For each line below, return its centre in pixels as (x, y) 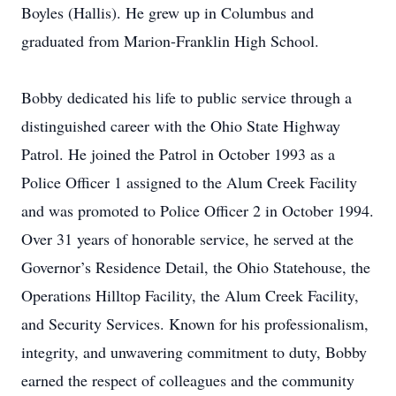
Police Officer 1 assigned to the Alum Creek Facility (189, 182)
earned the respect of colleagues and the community (188, 380)
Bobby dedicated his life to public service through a (187, 97)
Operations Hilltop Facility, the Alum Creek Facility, (190, 295)
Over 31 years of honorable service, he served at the (187, 239)
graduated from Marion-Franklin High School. (170, 41)
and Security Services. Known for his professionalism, (195, 324)
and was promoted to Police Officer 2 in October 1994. (198, 210)
